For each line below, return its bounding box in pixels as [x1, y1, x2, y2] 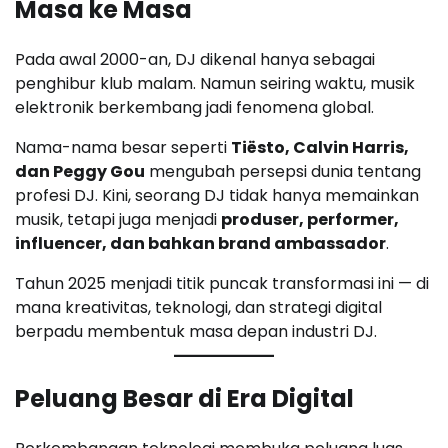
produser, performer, [221, 208, 399, 232]
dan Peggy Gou [15, 160, 145, 184]
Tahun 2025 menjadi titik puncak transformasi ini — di [15, 272, 429, 296]
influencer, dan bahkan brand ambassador [15, 232, 386, 256]
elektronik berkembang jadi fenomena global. [15, 96, 374, 120]
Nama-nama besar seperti [15, 136, 231, 160]
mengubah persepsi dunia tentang [145, 160, 421, 184]
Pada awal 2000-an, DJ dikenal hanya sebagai [15, 48, 375, 72]
